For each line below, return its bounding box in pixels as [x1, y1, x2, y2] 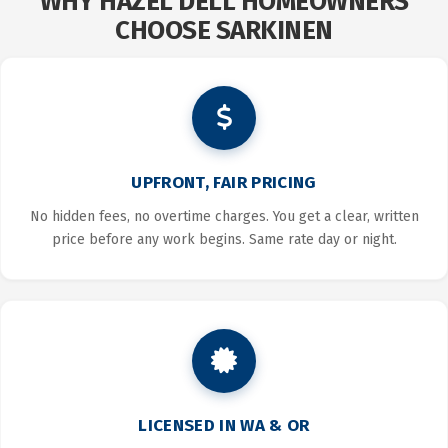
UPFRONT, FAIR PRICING [131, 172, 317, 194]
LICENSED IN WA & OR [138, 415, 310, 437]
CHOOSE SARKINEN [115, 15, 333, 47]
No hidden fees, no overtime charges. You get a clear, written [29, 208, 419, 226]
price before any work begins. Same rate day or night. [51, 231, 397, 249]
